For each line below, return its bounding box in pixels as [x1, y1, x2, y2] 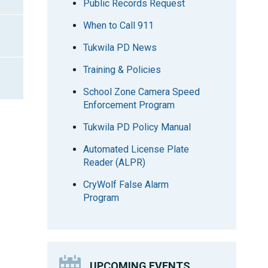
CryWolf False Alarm [83, 179, 169, 190]
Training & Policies [83, 64, 162, 75]
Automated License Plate [83, 144, 190, 155]
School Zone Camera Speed [83, 86, 200, 98]
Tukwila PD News [83, 42, 157, 53]
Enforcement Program [83, 99, 175, 111]
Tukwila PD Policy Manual [83, 121, 191, 133]
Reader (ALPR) [83, 157, 146, 168]
